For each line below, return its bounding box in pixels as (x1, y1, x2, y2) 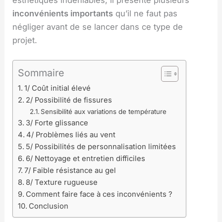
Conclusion (29, 201, 69, 211)
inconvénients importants (12, 8, 113, 18)
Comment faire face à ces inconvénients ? (26, 189, 173, 199)
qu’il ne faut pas (113, 8, 178, 18)
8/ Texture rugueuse (26, 177, 98, 187)
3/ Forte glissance (26, 118, 89, 127)
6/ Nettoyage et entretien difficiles (26, 154, 146, 163)
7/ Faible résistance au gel (24, 166, 116, 175)
